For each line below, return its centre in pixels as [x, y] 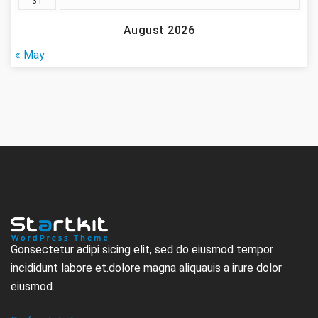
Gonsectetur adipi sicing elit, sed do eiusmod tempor [142, 250]
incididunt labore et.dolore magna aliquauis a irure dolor [146, 268]
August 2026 [159, 31]
